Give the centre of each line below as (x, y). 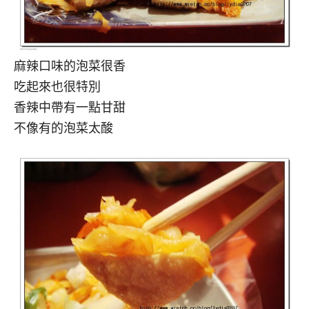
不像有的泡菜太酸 (63, 129)
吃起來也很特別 (57, 87)
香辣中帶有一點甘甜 (70, 108)
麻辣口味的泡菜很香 (70, 67)
